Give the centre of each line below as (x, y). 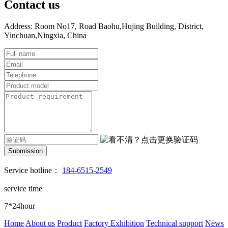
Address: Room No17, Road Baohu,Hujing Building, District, (104, 26)
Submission (25, 151)
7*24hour (20, 206)
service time (23, 188)
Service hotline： (32, 170)
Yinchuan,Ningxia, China (45, 35)
